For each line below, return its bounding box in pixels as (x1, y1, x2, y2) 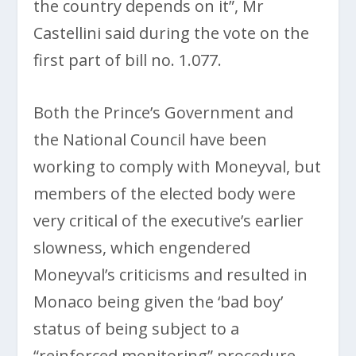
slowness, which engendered (33, 236, 251, 258)
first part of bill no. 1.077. (33, 48, 222, 71)
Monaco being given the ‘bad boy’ (33, 290, 284, 312)
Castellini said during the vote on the (33, 21, 310, 44)
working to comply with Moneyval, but (33, 155, 322, 177)
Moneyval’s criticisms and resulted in (33, 263, 308, 285)
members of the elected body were (33, 182, 296, 204)
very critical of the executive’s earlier (33, 209, 304, 231)
